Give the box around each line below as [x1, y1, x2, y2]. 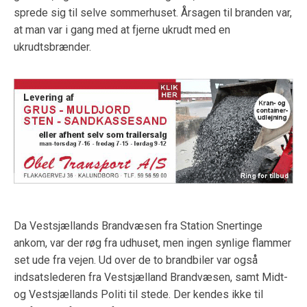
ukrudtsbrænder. [14, 40, 91, 54]
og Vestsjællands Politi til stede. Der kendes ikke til [14, 287, 263, 301]
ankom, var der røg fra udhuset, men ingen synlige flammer [14, 236, 291, 249]
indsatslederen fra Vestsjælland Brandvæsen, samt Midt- [14, 270, 288, 284]
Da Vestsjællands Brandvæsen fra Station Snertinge [14, 219, 262, 232]
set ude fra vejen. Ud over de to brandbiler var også [14, 253, 258, 267]
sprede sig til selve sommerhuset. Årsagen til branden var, [14, 6, 292, 20]
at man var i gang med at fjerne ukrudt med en [14, 23, 230, 37]
